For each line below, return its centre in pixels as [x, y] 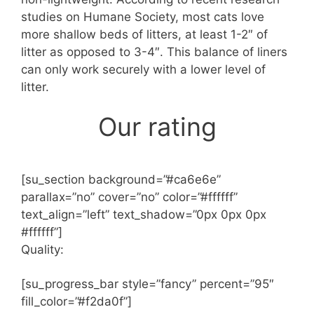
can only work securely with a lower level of [143, 70]
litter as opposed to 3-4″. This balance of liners [154, 52]
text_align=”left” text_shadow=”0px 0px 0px [144, 215]
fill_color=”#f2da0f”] [76, 302]
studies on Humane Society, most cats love [143, 17]
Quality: [42, 250]
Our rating [157, 127]
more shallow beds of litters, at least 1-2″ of [144, 35]
